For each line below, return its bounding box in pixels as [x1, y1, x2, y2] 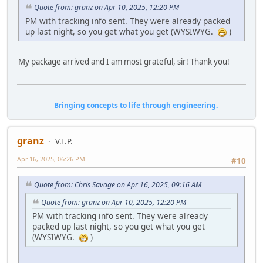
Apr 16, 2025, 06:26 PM [17, 154, 85, 163]
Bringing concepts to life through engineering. [17, 100, 218, 110]
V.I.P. [55, 136, 73, 147]
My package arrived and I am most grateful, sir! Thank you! [18, 56, 230, 67]
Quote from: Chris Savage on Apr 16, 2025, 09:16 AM [34, 180, 201, 190]
